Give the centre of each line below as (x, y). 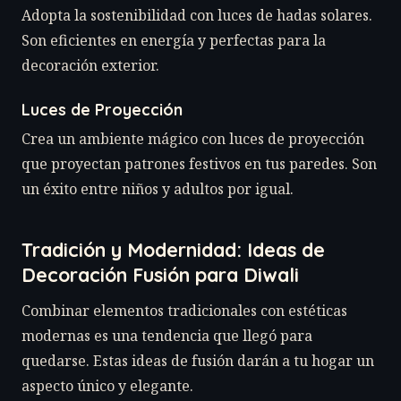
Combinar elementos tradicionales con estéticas (184, 310)
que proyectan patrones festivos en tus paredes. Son (199, 163)
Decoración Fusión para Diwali (160, 274)
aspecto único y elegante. (107, 385)
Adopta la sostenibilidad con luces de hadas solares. (197, 15)
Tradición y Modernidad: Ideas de (173, 249)
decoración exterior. (90, 65)
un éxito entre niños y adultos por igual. (158, 188)
